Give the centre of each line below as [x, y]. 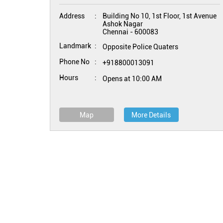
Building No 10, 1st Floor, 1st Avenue [159, 16]
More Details [151, 115]
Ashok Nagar [122, 24]
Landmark [75, 46]
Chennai [115, 32]
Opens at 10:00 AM [132, 79]
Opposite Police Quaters [140, 47]
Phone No [74, 62]
